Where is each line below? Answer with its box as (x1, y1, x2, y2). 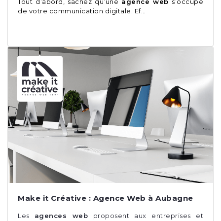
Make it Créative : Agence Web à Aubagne (18, 193, 193, 203)
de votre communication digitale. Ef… (18, 6, 146, 15)
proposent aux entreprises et (88, 212, 204, 220)
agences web (34, 212, 88, 220)
